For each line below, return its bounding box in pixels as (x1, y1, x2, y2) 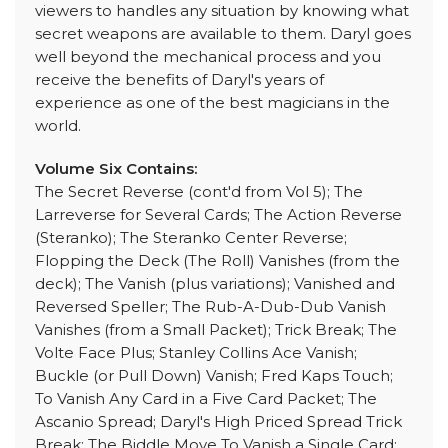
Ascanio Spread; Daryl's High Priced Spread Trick (35, 412, 402, 432)
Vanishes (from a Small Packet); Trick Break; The (35, 320, 397, 340)
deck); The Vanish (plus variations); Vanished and (35, 274, 395, 294)
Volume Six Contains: (35, 159, 197, 179)
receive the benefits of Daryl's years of (35, 70, 324, 90)
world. (35, 116, 81, 136)
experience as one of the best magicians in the (35, 93, 390, 113)
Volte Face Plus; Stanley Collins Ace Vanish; (35, 343, 357, 363)
